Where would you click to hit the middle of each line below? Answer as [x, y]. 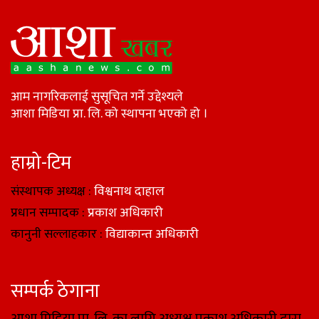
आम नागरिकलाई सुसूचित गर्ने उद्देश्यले [97, 97]
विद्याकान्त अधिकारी [151, 235]
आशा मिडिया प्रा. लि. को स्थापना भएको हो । [109, 114]
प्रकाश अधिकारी [124, 213]
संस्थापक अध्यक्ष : [52, 192]
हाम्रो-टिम [41, 164]
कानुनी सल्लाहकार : [57, 235]
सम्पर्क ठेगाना [55, 292]
